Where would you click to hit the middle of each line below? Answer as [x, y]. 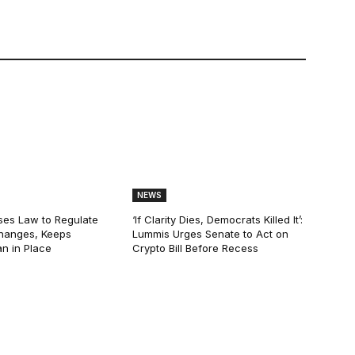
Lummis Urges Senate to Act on [211, 234]
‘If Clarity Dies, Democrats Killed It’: [218, 220]
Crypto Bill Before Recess [196, 248]
